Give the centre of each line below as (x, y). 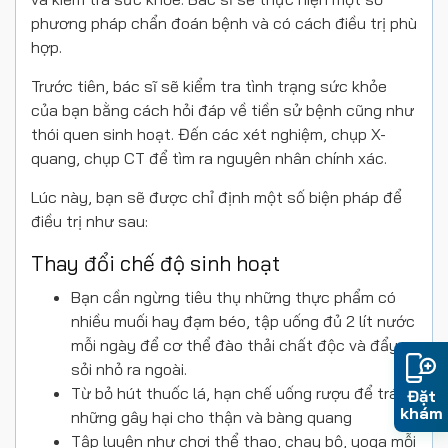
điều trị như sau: (89, 221)
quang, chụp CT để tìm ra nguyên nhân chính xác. (211, 158)
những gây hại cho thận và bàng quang (211, 417)
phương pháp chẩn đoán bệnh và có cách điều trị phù (224, 23)
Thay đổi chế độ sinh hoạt (155, 263)
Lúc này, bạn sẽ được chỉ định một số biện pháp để (216, 197)
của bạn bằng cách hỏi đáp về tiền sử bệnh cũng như (222, 110)
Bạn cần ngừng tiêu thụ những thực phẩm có (233, 297)
